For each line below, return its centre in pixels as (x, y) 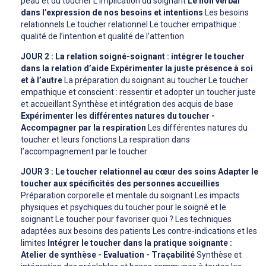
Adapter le (238, 171)
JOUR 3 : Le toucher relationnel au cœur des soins (118, 171)
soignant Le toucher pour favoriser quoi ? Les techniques (126, 219)
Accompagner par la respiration (83, 127)
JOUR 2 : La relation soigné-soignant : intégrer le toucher (133, 56)
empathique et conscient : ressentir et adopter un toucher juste (138, 92)
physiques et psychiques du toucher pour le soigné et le (123, 207)
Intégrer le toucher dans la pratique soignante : (140, 243)
